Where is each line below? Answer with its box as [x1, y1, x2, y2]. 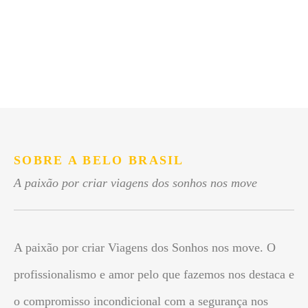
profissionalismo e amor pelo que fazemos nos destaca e [14, 267, 294, 281]
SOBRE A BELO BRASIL [14, 153, 184, 167]
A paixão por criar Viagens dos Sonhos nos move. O [14, 241, 276, 254]
